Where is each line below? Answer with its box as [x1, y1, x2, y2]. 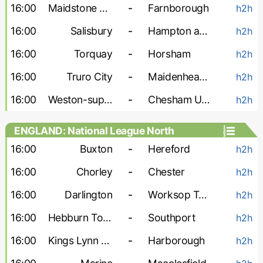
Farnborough [148, 2, 209, 14]
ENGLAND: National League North [14, 124, 174, 137]
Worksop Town [198, 188, 207, 201]
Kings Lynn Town [100, 234, 109, 247]
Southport [148, 211, 195, 224]
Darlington [65, 188, 113, 201]
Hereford [148, 143, 190, 155]
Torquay [73, 48, 113, 60]
